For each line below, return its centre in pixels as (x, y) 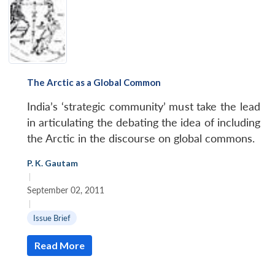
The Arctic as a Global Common (94, 82)
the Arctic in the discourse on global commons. (141, 138)
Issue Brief (52, 218)
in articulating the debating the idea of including (144, 122)
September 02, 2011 (66, 190)
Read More (60, 245)
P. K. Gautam (52, 163)
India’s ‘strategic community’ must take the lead (144, 106)
